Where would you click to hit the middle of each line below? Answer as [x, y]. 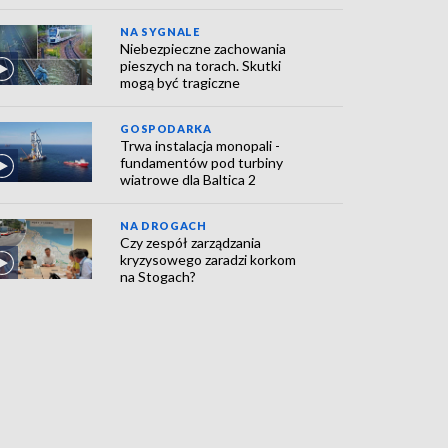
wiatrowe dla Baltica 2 [188, 179]
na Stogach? [158, 276]
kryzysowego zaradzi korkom [208, 259]
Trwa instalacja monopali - [200, 145]
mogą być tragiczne [180, 82]
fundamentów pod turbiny [202, 162]
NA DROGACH [163, 225]
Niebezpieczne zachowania [203, 48]
